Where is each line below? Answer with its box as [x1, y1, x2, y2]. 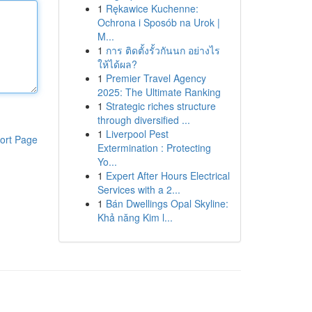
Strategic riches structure [105, 99, 216, 113]
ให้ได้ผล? [97, 57, 137, 71]
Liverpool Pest [105, 127, 169, 141]
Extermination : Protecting [97, 141, 211, 155]
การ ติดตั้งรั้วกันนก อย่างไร [105, 43, 220, 57]
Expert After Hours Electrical [105, 169, 230, 182]
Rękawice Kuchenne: [105, 1, 198, 15]
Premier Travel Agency [105, 71, 206, 85]
